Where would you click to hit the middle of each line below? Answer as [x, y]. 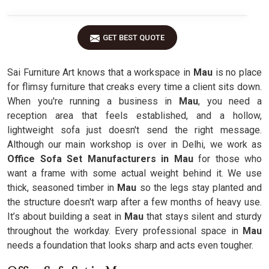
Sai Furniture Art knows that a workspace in [99, 72]
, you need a [230, 101]
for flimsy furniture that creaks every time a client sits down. [134, 87]
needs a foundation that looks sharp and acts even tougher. [130, 245]
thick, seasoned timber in [62, 188]
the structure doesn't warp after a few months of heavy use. [134, 202]
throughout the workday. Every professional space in [125, 231]
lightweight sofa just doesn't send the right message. [134, 130]
